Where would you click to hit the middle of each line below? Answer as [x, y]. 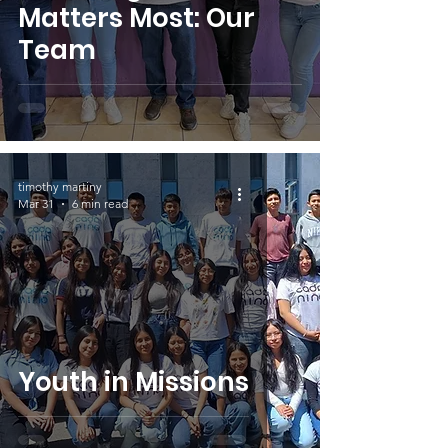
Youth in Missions [133, 382]
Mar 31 [36, 203]
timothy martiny [60, 186]
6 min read [100, 203]
